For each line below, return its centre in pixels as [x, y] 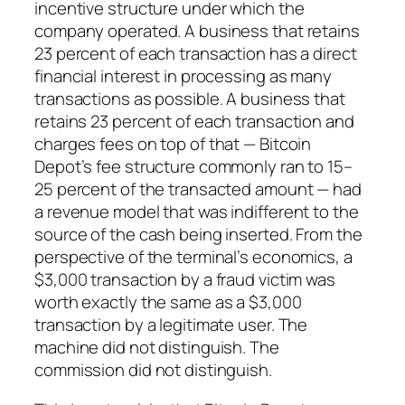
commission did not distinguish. [153, 370]
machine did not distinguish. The [157, 348]
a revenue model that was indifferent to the [197, 212]
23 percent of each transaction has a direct [196, 54]
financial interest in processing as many [183, 76]
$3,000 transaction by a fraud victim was [185, 280]
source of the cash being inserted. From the [198, 235]
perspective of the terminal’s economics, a [193, 257]
